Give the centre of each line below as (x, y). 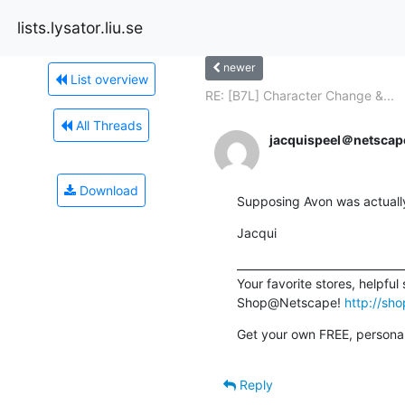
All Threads (107, 125)
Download (107, 190)
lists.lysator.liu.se (80, 27)
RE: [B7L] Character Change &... (299, 95)
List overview (107, 79)
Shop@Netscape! (290, 302)
